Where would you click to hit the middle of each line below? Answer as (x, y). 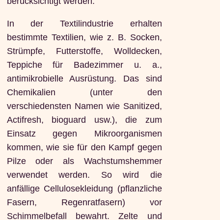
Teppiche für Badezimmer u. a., (84, 65)
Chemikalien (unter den (84, 92)
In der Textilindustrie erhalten (84, 23)
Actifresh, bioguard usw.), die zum (84, 120)
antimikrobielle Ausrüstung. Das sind (84, 78)
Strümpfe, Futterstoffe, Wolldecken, (84, 51)
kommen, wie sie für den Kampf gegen (84, 147)
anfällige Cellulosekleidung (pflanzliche (84, 188)
